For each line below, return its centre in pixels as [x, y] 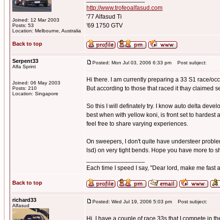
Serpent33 [25, 61]
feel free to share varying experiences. [137, 124]
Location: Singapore [35, 94]
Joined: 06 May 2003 [36, 83]
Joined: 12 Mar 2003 [36, 20]
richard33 [24, 200]
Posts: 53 [23, 25]
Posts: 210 [25, 88]
